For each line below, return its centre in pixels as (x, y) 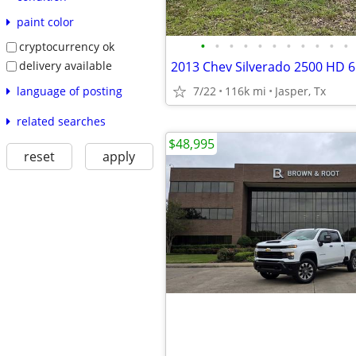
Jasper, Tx (300, 91)
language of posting (69, 91)
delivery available (65, 65)
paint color (45, 22)
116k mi (246, 91)
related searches (61, 121)
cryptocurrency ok (66, 47)
